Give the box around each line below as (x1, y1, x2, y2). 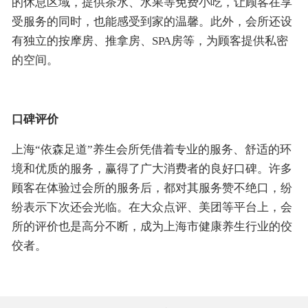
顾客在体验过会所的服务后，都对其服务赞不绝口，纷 (11, 181, 292, 195)
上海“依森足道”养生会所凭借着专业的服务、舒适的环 (11, 142, 291, 156)
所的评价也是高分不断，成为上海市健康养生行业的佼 (11, 219, 292, 233)
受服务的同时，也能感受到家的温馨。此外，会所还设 (11, 14, 292, 28)
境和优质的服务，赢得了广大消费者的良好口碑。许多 (11, 162, 292, 175)
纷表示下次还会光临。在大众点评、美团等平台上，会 (11, 200, 292, 214)
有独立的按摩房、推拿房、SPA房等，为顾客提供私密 (11, 34, 288, 47)
